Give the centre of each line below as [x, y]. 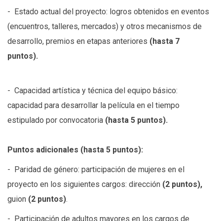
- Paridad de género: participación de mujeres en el [96, 170]
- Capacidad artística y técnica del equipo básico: [92, 91]
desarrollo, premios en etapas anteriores [77, 41]
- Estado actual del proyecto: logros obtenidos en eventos [108, 12]
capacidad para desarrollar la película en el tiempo [93, 106]
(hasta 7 [164, 41]
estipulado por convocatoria [55, 120]
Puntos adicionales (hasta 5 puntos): [75, 150]
